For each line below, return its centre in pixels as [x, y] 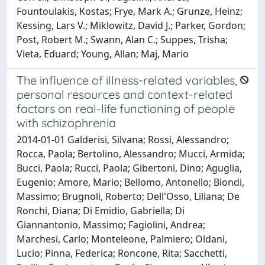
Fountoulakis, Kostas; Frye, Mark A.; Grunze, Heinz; [130, 11]
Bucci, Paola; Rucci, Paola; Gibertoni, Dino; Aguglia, [129, 168]
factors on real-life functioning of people [126, 108]
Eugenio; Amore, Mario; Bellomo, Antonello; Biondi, [130, 182]
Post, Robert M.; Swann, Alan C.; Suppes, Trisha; [122, 39]
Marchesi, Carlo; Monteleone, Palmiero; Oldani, [122, 239]
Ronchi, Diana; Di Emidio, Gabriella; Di [101, 210]
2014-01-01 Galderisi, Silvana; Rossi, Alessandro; [123, 139]
